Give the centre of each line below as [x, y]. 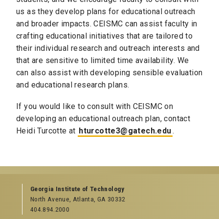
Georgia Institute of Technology [77, 188]
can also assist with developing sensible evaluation [109, 73]
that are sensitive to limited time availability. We [103, 61]
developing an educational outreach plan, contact [103, 119]
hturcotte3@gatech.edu [125, 131]
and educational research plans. [73, 85]
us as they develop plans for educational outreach [106, 12]
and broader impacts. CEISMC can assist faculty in [107, 24]
